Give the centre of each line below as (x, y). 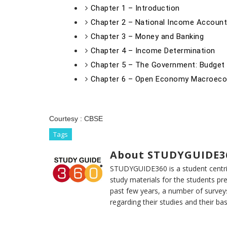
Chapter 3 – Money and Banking (147, 36)
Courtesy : (67, 119)
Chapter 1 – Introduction (135, 8)
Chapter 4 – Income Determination (153, 51)
